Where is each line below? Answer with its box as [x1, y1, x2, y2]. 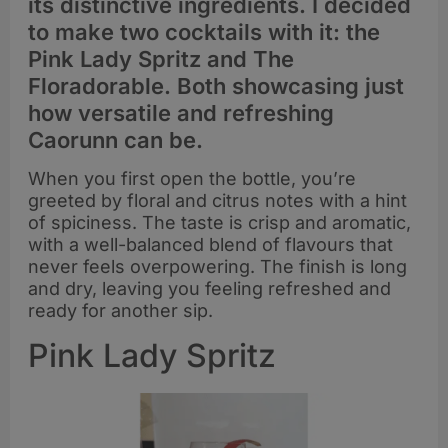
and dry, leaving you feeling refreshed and [28, 278, 391, 300]
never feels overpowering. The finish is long [28, 256, 407, 278]
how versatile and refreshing [28, 99, 334, 126]
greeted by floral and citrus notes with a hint [28, 190, 407, 212]
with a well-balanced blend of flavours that [28, 234, 393, 256]
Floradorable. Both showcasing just [28, 72, 404, 99]
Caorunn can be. [28, 126, 203, 153]
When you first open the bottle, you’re [28, 168, 356, 190]
